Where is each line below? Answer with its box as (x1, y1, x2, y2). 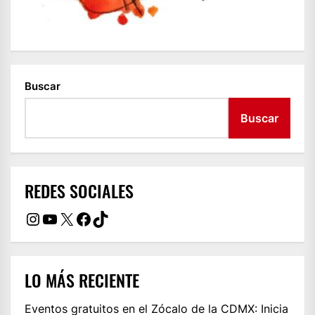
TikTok (91, 207, 143, 229)
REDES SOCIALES (25, 178, 134, 204)
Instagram (24, 207, 105, 229)
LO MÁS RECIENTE (25, 267, 139, 293)
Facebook (75, 207, 153, 229)
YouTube (41, 207, 109, 229)
